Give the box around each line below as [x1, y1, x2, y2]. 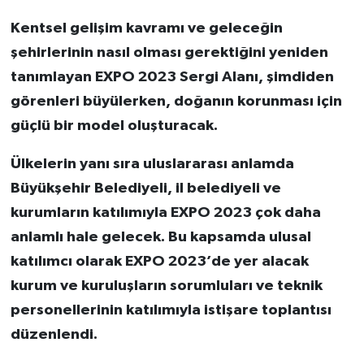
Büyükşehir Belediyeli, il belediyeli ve [10, 180, 281, 197]
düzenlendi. [10, 327, 97, 343]
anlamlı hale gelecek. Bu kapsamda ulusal [10, 229, 311, 245]
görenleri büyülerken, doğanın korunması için [10, 93, 342, 110]
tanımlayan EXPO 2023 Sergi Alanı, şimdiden [10, 69, 334, 85]
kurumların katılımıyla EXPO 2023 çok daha [10, 205, 321, 221]
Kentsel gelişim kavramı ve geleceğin [10, 20, 283, 37]
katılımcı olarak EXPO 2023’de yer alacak [10, 253, 309, 270]
